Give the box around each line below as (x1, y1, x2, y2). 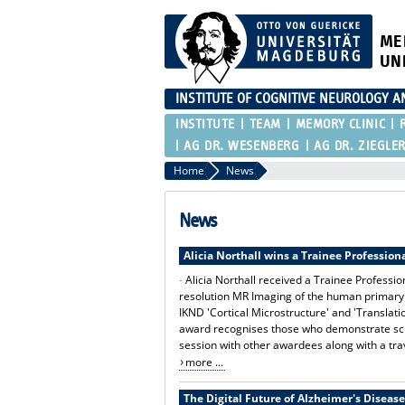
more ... (184, 353, 223, 370)
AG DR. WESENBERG (184, 138, 300, 153)
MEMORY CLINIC (295, 117, 386, 131)
